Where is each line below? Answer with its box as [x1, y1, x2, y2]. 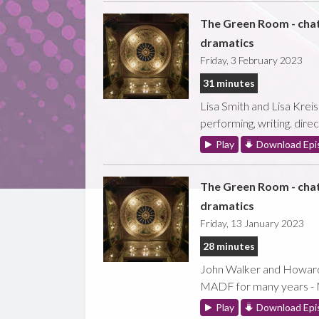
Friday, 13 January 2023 [199, 216, 304, 229]
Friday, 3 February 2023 [199, 53, 303, 66]
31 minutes [202, 76, 255, 89]
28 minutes [202, 239, 255, 252]
